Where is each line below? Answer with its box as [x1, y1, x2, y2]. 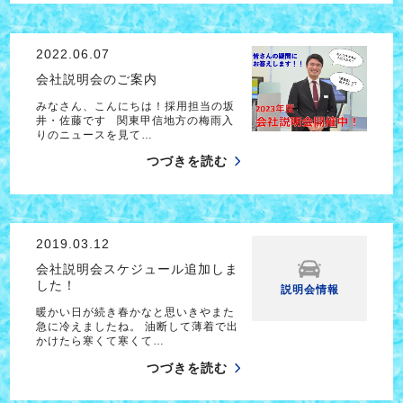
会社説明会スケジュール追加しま [35, 262, 238, 277]
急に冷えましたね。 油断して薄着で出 [35, 319, 238, 333]
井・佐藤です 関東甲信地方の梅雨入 [35, 113, 234, 127]
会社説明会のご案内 [35, 71, 157, 86]
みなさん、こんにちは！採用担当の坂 [35, 99, 235, 112]
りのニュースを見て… [35, 128, 153, 141]
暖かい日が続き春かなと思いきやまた [35, 305, 235, 318]
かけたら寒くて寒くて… [35, 334, 165, 347]
